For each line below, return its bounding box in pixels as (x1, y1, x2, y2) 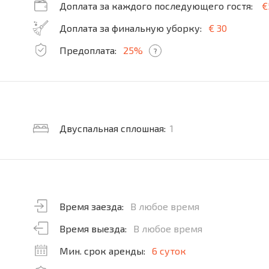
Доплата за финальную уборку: (59, 22, 202, 34)
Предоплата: (59, 44, 116, 56)
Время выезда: (59, 223, 129, 234)
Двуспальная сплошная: (59, 122, 166, 134)
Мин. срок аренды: (59, 245, 145, 256)
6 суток (152, 245, 186, 256)
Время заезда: (59, 201, 126, 212)
